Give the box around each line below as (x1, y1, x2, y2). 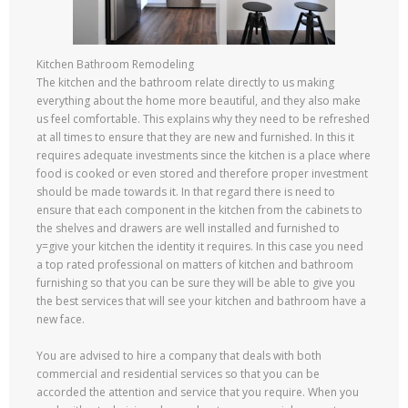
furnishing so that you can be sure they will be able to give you (36, 274, 355, 291)
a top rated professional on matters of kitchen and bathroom (36, 256, 353, 272)
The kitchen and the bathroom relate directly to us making (36, 74, 334, 90)
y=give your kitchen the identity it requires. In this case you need (36, 238, 363, 254)
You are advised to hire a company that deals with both (36, 347, 321, 363)
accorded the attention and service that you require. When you (36, 383, 359, 400)
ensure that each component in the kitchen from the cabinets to (36, 201, 362, 218)
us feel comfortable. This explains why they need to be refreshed (36, 110, 370, 127)
